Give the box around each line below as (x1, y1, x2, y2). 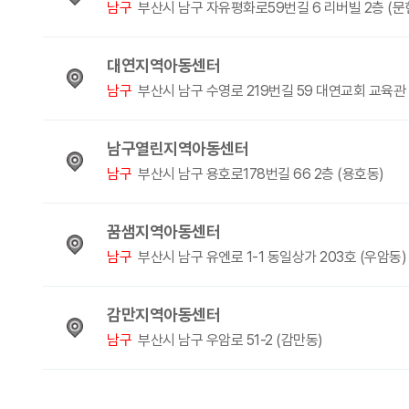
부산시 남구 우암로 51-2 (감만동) (134, 331, 323, 349)
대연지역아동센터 (107, 56, 220, 75)
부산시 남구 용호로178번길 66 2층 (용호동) (134, 165, 384, 183)
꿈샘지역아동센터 (107, 222, 220, 241)
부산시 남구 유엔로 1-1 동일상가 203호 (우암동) (134, 248, 406, 266)
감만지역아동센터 (107, 305, 220, 324)
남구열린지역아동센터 (107, 139, 248, 158)
